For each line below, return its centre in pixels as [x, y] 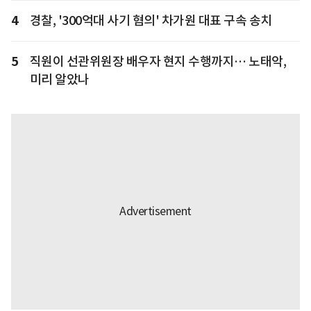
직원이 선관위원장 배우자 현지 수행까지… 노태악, [158, 61]
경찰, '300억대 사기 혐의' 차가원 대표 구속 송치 [151, 20]
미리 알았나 [59, 79]
